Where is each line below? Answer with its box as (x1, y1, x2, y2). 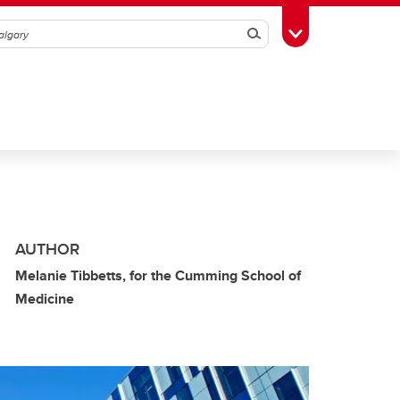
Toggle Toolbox (295, 22, 386, 42)
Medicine (15, 288, 74, 309)
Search (240, 16, 316, 52)
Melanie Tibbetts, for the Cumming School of (15, 265, 301, 286)
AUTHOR (15, 237, 79, 261)
